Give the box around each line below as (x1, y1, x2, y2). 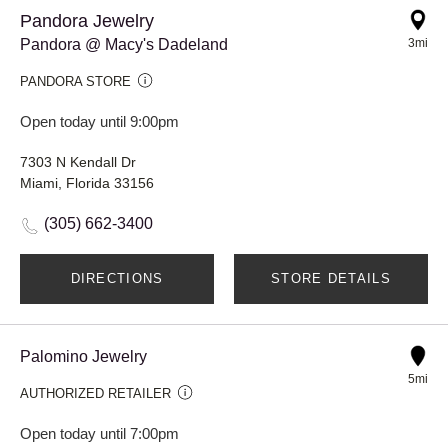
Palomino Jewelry (20, 347, 147, 365)
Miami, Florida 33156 (20, 174, 154, 191)
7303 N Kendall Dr (20, 153, 136, 170)
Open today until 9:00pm (20, 112, 179, 130)
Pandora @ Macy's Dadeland (20, 35, 228, 53)
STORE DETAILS (271, 270, 391, 286)
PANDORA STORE (20, 73, 131, 89)
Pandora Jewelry (20, 10, 154, 31)
